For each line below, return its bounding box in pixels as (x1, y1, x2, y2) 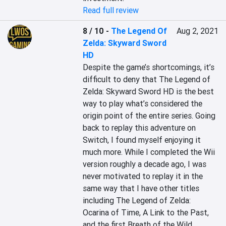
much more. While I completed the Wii (83, 147, 215, 157)
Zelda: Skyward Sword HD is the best (83, 86, 214, 96)
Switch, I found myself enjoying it (83, 135, 201, 145)
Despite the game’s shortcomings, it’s (83, 62, 215, 72)
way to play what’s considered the (83, 98, 203, 108)
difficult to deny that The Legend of (83, 74, 211, 84)
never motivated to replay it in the (83, 171, 203, 181)
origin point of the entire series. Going (83, 110, 216, 121)
